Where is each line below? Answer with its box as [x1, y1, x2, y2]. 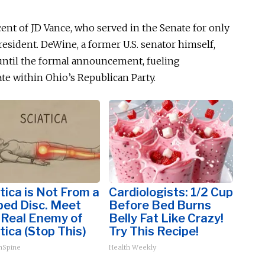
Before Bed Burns [109, 198, 211, 212]
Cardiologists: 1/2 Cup [109, 185, 233, 199]
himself [178, 38, 214, 50]
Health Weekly [109, 243, 156, 251]
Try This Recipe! [109, 224, 199, 238]
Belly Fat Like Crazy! [109, 211, 224, 225]
